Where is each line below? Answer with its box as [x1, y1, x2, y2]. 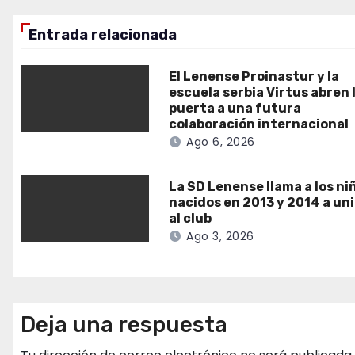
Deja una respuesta [21, 311, 227, 338]
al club [169, 211, 212, 227]
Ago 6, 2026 [186, 134, 255, 151]
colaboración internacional [169, 116, 349, 132]
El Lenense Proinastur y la [169, 69, 340, 85]
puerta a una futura [169, 101, 302, 116]
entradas [24, 2, 134, 32]
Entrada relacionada [29, 26, 177, 44]
